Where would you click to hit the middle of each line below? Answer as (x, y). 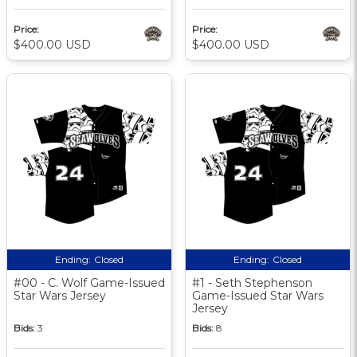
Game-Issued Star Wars (258, 295)
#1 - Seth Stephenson (252, 282)
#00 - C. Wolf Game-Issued (89, 282)
